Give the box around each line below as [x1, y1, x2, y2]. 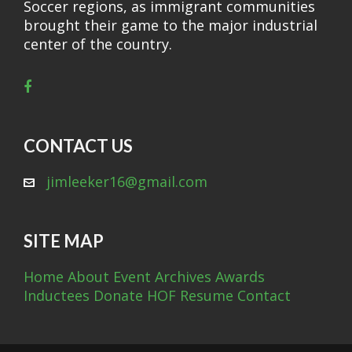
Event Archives [113, 267, 211, 286]
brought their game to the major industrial [24, 16, 317, 35]
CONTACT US [24, 135, 133, 156]
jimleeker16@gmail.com [46, 172, 207, 191]
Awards [215, 267, 265, 286]
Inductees [24, 286, 90, 305]
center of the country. [24, 35, 172, 53]
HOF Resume [147, 286, 233, 305]
